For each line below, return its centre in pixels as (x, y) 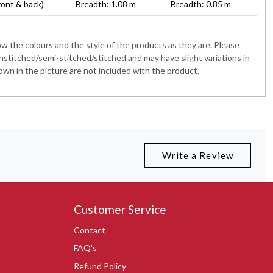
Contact (90, 230)
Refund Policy (100, 266)
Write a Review (197, 155)
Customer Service (120, 209)
